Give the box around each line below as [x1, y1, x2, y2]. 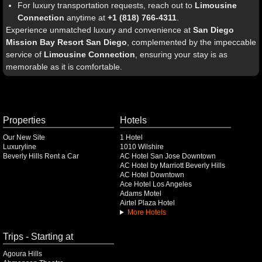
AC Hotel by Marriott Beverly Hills [120, 161, 225, 170]
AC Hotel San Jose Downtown [120, 152, 216, 160]
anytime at [64, 13, 108, 22]
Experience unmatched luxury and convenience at [6, 25, 193, 35]
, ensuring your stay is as [135, 50, 227, 59]
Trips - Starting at [3, 231, 73, 242]
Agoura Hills [3, 250, 42, 258]
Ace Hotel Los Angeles [120, 180, 192, 188]
